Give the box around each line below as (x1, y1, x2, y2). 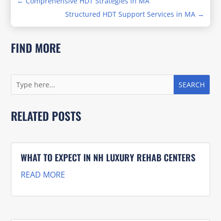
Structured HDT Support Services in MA (65, 9, 195, 19)
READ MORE (21, 169, 66, 180)
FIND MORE (11, 39, 61, 56)
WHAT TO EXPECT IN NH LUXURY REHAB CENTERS (21, 150, 196, 164)
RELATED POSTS (11, 107, 82, 124)
